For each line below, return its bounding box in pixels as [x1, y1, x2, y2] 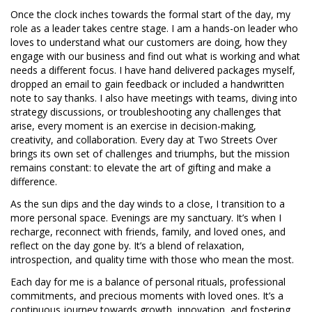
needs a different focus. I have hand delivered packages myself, [10, 63, 295, 77]
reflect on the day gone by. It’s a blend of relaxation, [10, 238, 244, 252]
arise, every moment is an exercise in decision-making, [10, 118, 256, 132]
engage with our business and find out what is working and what [10, 49, 300, 63]
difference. [10, 174, 57, 188]
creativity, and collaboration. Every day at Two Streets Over [10, 132, 277, 146]
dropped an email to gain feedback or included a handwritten [10, 77, 284, 91]
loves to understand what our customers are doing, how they [10, 35, 287, 49]
